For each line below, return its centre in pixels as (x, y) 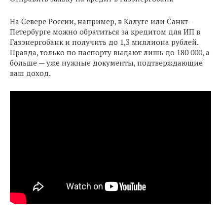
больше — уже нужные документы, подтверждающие (106, 62)
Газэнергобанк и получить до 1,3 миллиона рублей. (104, 42)
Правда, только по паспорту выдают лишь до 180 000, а (110, 52)
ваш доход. (30, 73)
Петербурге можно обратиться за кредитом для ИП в (105, 31)
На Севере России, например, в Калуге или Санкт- (100, 21)
